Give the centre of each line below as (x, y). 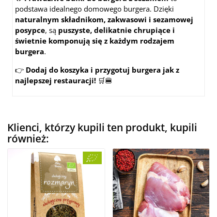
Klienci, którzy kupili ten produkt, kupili (102, 128)
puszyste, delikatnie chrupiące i (116, 30)
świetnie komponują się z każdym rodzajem (95, 41)
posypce (30, 30)
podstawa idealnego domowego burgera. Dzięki (94, 9)
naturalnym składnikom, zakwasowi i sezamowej (104, 20)
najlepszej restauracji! (55, 81)
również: (28, 139)
